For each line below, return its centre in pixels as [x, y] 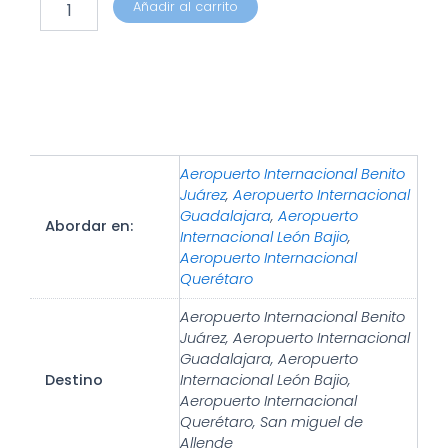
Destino [73, 380]
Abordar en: [88, 226]
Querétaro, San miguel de [271, 422]
